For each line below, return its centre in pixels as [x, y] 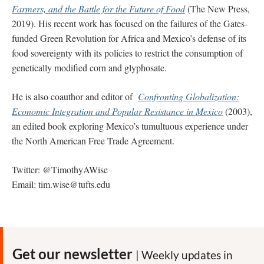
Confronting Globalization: [189, 96]
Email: [25, 184]
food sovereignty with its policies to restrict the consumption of [127, 53]
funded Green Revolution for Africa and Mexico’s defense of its [129, 38]
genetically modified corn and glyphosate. [91, 67]
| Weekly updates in [184, 255]
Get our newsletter [74, 254]
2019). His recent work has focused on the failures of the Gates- [130, 23]
